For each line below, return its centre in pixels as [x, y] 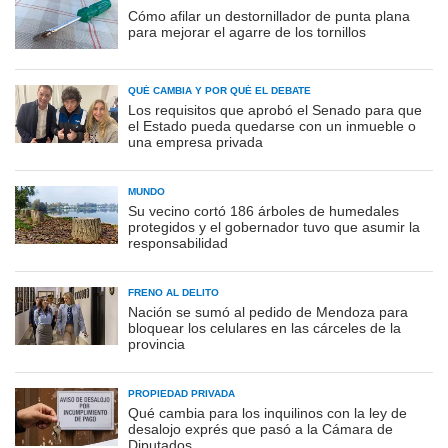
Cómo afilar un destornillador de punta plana [269, 16]
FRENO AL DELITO [173, 293]
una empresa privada [195, 142]
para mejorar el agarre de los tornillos [247, 32]
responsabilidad [178, 243]
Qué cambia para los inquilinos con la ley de [267, 413]
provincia [156, 344]
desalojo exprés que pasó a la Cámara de [260, 429]
